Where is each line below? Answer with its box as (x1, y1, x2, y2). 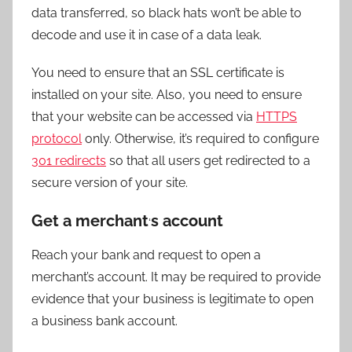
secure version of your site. (31, 174, 188, 190)
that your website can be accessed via (31, 108, 256, 124)
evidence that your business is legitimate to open (31, 291, 313, 306)
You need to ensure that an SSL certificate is (31, 64, 284, 80)
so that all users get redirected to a (106, 152, 310, 168)
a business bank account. (31, 313, 181, 328)
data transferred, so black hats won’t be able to (31, 5, 302, 20)
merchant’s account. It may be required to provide (31, 269, 321, 284)
